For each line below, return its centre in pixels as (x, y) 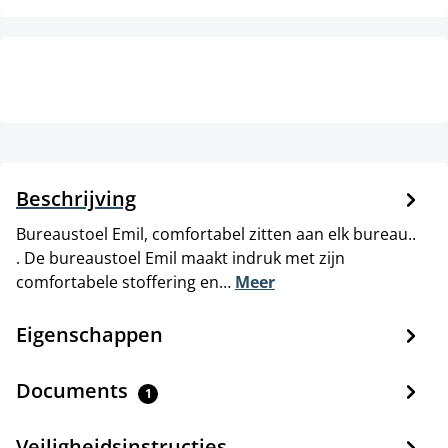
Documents (74, 390)
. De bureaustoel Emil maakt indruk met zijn (180, 257)
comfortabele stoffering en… (125, 281)
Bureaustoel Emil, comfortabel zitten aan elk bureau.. (216, 233)
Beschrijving (76, 198)
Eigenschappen (89, 334)
